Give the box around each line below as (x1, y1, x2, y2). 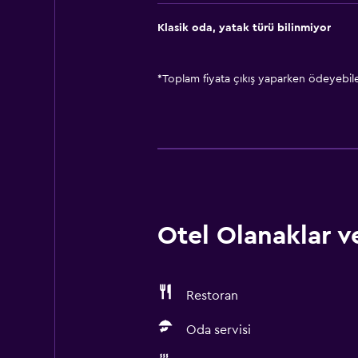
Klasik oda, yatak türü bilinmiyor (157, 22, 331, 34)
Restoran (185, 289, 238, 302)
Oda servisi (185, 324, 251, 336)
